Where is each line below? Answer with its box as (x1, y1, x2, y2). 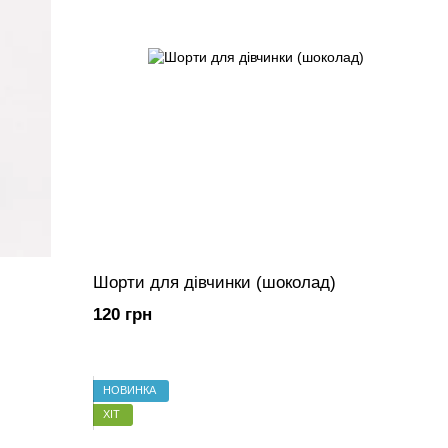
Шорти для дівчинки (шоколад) (93, 272, 337, 292)
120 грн (93, 304, 153, 324)
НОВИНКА (103, 384, 157, 397)
